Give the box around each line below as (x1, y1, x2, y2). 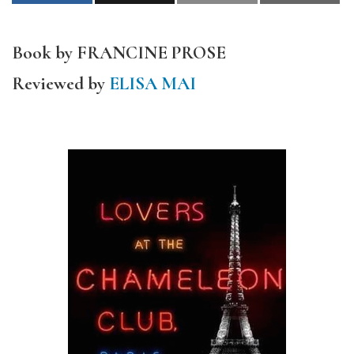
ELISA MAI (109, 73, 196, 95)
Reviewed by (12, 73, 109, 95)
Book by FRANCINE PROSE (12, 42, 226, 64)
